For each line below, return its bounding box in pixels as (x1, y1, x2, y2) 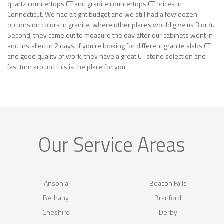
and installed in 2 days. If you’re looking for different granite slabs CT (7, 40, 211, 51)
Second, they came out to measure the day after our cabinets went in (7, 29, 213, 40)
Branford (154, 192, 181, 203)
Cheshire (42, 206, 70, 217)
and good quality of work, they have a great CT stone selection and (7, 50, 206, 61)
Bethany (43, 192, 69, 203)
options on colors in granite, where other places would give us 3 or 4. (7, 19, 214, 30)
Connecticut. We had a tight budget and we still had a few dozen (7, 8, 197, 19)
